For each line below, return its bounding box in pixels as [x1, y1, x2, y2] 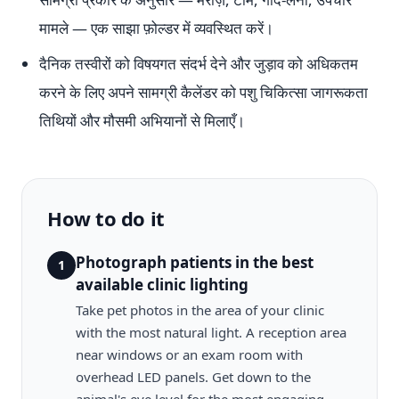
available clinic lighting [76, 274, 248, 295]
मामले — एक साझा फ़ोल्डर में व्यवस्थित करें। [39, 18, 273, 38]
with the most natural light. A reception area [76, 323, 346, 341]
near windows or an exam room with [76, 346, 303, 363]
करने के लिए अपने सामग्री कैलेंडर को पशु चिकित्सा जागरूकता [39, 82, 368, 102]
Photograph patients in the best [76, 252, 313, 273]
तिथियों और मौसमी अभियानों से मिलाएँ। [39, 110, 245, 131]
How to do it [47, 205, 165, 232]
